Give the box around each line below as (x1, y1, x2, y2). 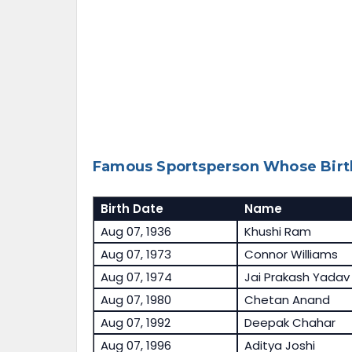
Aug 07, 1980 (100, 291, 171, 309)
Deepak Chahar (244, 314, 335, 332)
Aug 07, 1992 (100, 314, 170, 332)
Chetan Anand (244, 291, 330, 309)
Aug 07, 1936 (100, 223, 171, 240)
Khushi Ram (244, 223, 311, 240)
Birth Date (100, 200, 163, 218)
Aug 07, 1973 (100, 246, 171, 263)
